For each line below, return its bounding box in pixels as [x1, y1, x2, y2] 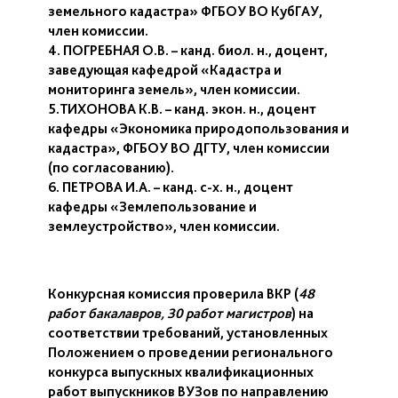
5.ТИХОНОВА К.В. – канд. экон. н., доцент [48, 100, 316, 117]
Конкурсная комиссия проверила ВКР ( [48, 285, 298, 302]
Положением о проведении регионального [48, 344, 333, 361]
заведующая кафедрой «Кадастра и [48, 61, 282, 78]
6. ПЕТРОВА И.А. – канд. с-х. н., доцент [48, 179, 293, 195]
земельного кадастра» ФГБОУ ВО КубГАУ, [48, 3, 322, 20]
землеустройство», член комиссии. [48, 218, 280, 235]
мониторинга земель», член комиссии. [48, 81, 300, 98]
